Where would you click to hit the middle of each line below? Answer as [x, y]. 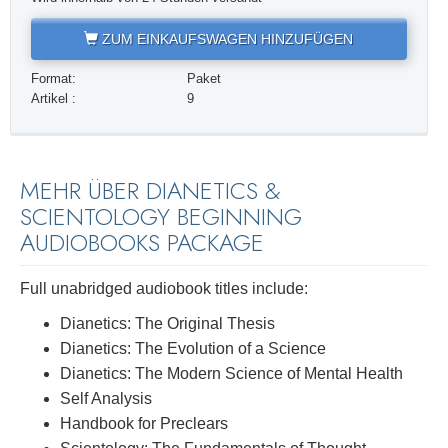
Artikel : [53, 99]
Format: [53, 79]
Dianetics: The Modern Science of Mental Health [231, 373]
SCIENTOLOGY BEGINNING [161, 217]
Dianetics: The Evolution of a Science [193, 348]
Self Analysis [106, 398]
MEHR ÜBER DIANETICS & [150, 191]
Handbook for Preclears [144, 423]
